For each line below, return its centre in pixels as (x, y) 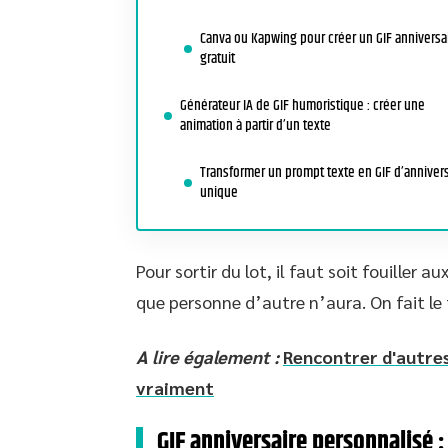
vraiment (175, 387)
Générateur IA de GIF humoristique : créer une (302, 105)
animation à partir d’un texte (255, 125)
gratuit (217, 58)
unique (219, 192)
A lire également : (207, 356)
